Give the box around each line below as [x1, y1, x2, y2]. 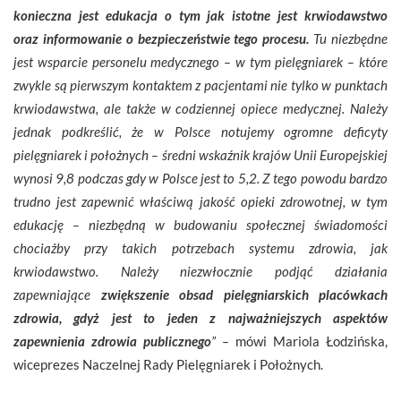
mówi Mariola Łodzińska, [235, 332, 388, 349]
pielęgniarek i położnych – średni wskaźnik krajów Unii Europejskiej [13, 146, 388, 163]
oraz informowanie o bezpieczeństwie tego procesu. [13, 30, 310, 47]
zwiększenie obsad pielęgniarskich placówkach [100, 286, 388, 303]
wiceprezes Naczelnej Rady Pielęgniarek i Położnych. [13, 355, 323, 372]
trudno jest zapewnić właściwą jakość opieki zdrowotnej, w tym [13, 192, 388, 209]
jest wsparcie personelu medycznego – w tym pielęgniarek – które [13, 53, 388, 70]
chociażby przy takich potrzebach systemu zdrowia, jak [13, 239, 388, 256]
